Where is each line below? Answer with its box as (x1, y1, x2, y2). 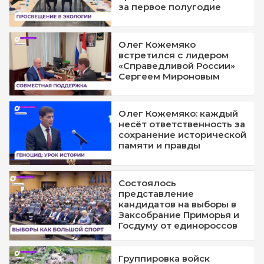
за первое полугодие (118, 1, 222, 13)
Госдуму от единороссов (118, 219, 238, 231)
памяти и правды (118, 140, 201, 151)
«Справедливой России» (118, 60, 236, 71)
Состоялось (118, 177, 177, 189)
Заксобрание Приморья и (118, 209, 240, 220)
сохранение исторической (118, 129, 247, 141)
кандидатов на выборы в (118, 198, 237, 210)
